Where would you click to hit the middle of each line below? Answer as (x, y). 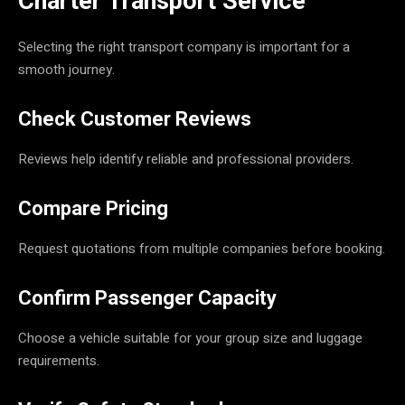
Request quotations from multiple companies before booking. (202, 248)
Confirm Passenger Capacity (147, 297)
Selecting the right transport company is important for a (184, 47)
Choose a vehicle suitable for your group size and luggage (190, 338)
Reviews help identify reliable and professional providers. (186, 159)
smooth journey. (66, 69)
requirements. (59, 360)
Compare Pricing (93, 208)
